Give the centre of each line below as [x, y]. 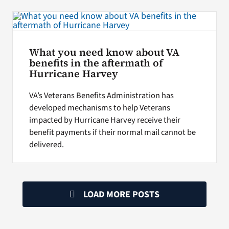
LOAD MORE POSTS [121, 195]
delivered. [46, 145]
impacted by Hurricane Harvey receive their [105, 120]
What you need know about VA [104, 53]
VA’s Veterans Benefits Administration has [101, 96]
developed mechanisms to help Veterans [99, 108]
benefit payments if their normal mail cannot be [112, 133]
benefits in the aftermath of [96, 63]
